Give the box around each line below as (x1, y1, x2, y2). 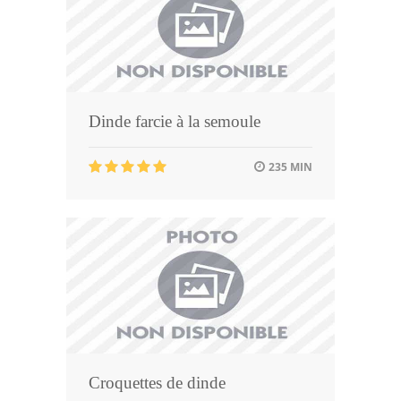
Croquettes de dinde (89, 372, 226, 392)
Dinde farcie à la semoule (89, 112, 260, 132)
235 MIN (266, 159, 312, 175)
